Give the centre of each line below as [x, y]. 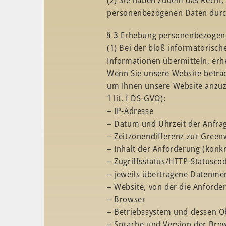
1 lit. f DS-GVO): [136, 98]
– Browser [126, 199]
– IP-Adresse [130, 111]
